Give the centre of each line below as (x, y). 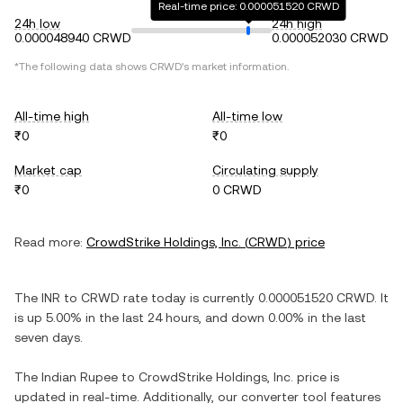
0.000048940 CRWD (73, 38)
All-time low (247, 116)
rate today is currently (189, 298)
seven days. (49, 337)
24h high (297, 23)
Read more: (49, 242)
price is (316, 377)
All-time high (52, 116)
